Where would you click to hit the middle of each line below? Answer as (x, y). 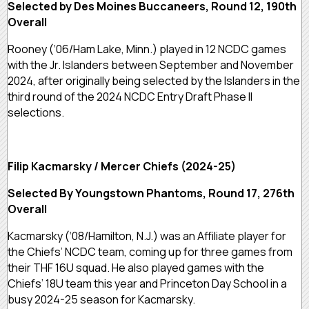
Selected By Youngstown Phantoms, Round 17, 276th (151, 193)
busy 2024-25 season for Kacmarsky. (102, 300)
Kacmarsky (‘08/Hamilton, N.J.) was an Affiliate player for (147, 236)
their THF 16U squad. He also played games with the (136, 268)
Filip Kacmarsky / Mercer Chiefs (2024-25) (123, 167)
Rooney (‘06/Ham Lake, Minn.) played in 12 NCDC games (147, 49)
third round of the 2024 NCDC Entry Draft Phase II (130, 97)
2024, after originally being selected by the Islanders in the (154, 81)
